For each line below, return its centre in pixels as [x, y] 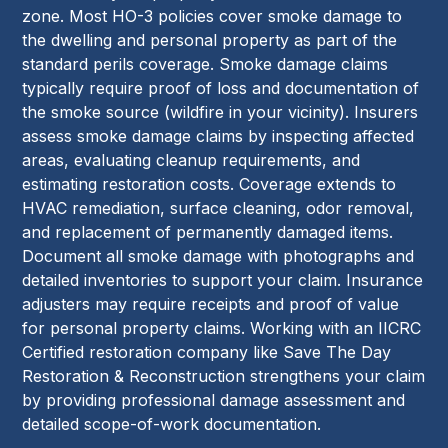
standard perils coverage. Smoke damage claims [205, 63]
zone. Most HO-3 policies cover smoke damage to [212, 15]
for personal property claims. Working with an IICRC [222, 327]
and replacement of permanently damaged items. [208, 231]
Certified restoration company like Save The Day [207, 351]
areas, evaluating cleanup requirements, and [191, 159]
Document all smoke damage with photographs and [218, 255]
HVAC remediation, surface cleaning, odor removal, [218, 207]
